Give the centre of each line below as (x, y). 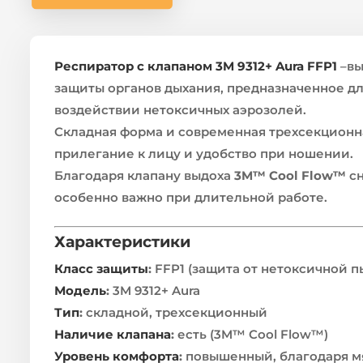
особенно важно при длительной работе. (191, 197)
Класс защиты (101, 268)
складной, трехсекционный (175, 312)
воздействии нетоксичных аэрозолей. (180, 109)
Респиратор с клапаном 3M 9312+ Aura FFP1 (196, 66)
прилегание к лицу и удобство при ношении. (204, 153)
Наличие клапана (113, 334)
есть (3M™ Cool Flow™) (251, 334)
